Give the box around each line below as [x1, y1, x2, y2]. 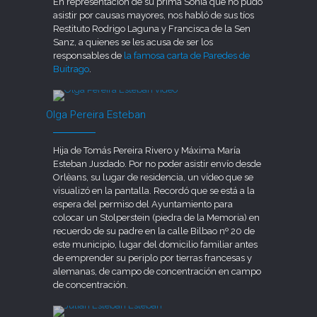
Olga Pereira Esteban [46, 108, 146, 121]
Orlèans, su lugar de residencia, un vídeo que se [53, 171, 254, 183]
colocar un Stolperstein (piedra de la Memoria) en [53, 212, 260, 223]
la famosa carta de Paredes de [124, 50, 250, 61]
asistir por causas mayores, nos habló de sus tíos [53, 9, 255, 21]
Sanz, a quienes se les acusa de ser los [53, 36, 214, 47]
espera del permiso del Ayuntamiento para [53, 198, 234, 209]
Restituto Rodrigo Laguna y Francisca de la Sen [53, 23, 251, 34]
